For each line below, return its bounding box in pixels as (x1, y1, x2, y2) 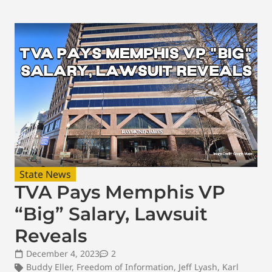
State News (19, 167, 71, 181)
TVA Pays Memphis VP (15, 180, 225, 203)
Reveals (15, 224, 87, 247)
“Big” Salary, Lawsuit (15, 202, 208, 225)
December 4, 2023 (26, 247, 100, 259)
